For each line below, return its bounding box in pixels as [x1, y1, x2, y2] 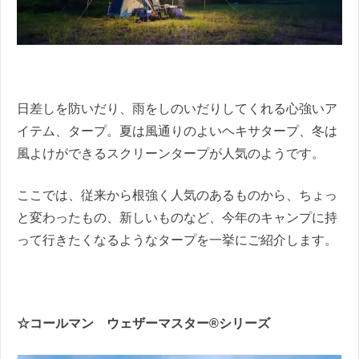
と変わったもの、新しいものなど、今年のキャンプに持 [17, 210, 337, 224]
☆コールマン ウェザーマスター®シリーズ [17, 316, 270, 330]
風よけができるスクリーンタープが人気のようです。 [17, 146, 325, 160]
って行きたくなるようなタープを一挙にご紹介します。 [17, 232, 337, 247]
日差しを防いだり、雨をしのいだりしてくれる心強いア [17, 101, 337, 115]
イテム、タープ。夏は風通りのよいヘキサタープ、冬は [17, 123, 337, 138]
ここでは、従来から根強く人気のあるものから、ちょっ [17, 188, 337, 202]
